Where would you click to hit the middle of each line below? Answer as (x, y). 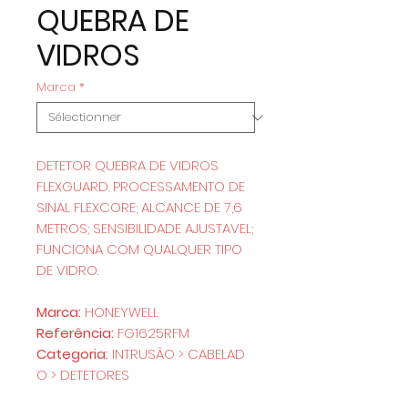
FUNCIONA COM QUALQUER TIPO (139, 249)
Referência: (77, 333)
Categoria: (74, 354)
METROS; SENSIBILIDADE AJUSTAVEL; (145, 228)
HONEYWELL (123, 312)
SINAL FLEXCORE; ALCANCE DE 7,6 (139, 207)
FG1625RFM (155, 333)
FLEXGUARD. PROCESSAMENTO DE (141, 186)
